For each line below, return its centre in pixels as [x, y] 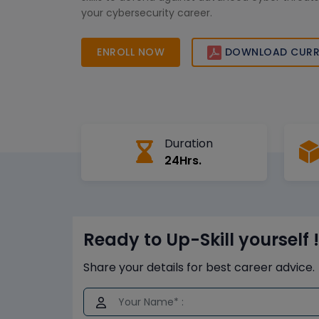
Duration [188, 144]
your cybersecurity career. [147, 13]
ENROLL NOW [131, 52]
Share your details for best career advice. [199, 268]
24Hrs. [183, 161]
